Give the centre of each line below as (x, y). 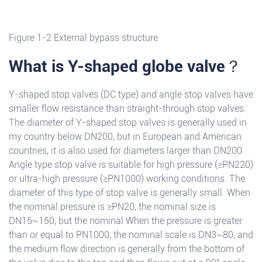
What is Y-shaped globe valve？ (125, 67)
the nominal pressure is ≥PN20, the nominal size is (112, 207)
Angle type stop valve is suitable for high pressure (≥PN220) (131, 165)
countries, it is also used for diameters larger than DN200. (127, 151)
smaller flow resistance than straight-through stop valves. (127, 109)
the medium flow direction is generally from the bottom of (127, 249)
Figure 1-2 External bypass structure (83, 38)
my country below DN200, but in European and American (125, 137)
